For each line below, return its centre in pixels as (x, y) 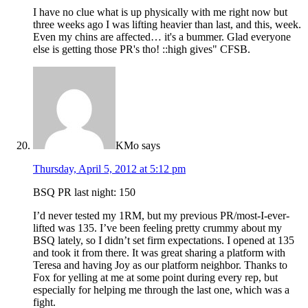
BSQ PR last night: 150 (84, 192)
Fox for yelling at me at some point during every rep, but (155, 277)
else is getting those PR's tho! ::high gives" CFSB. (142, 49)
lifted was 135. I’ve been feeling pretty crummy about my (157, 228)
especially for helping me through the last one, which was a (161, 289)
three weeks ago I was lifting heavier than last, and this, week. (167, 24)
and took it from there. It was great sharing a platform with (159, 252)
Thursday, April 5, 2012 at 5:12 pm (109, 168)
